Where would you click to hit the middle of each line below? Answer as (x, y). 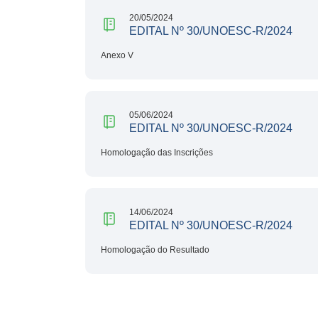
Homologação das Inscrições (157, 152)
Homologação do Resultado (155, 250)
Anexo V (117, 55)
